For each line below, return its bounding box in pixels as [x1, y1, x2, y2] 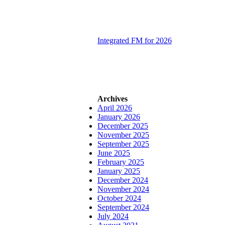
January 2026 [97, 113, 140, 121]
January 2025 [97, 167, 140, 175]
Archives [97, 94, 128, 103]
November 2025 [97, 131, 149, 139]
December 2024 [97, 176, 148, 184]
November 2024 [97, 185, 149, 193]
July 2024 [97, 212, 129, 220]
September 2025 [97, 140, 149, 148]
